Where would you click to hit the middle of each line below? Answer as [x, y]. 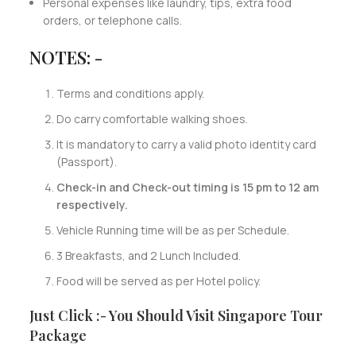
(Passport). [86, 161]
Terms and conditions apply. [130, 93]
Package [58, 335]
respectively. [92, 204]
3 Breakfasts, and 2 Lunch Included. [148, 255]
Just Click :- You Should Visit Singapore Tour [176, 315]
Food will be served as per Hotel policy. [158, 281]
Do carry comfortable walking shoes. [152, 118]
